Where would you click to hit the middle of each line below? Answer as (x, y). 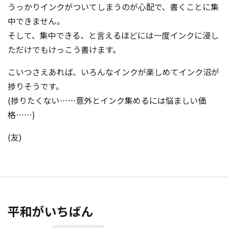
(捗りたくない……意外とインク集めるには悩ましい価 (107, 100)
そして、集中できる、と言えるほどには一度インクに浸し (113, 35)
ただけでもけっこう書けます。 (64, 49)
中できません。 (36, 21)
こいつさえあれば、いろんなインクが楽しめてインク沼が (113, 72)
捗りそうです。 (36, 86)
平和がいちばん (50, 211)
